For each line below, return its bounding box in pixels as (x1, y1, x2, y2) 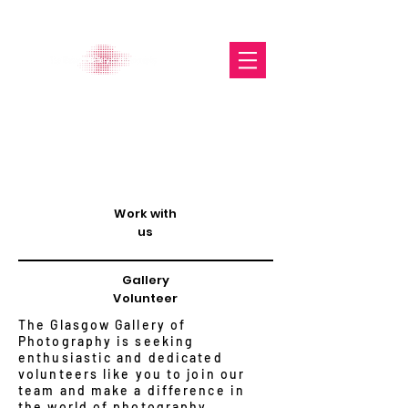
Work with (114, 205, 178, 222)
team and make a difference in (18, 382, 245, 398)
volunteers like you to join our (18, 366, 246, 382)
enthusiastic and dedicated (18, 350, 223, 365)
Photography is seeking (18, 333, 195, 349)
